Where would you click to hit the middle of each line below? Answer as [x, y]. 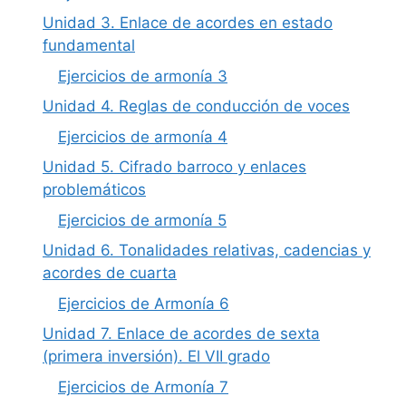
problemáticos [94, 190]
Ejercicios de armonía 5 [142, 220]
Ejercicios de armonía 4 [143, 136]
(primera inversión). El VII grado [156, 357]
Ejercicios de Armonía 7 [143, 387]
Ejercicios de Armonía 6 [144, 303]
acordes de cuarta [110, 273]
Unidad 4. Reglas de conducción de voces [196, 106]
